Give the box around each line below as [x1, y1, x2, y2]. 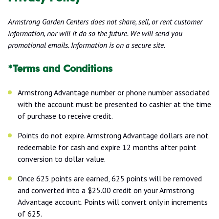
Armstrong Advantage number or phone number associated [18, 87, 210, 97]
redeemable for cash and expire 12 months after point [18, 142, 197, 152]
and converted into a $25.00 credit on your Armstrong [18, 185, 194, 195]
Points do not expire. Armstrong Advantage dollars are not [18, 130, 209, 140]
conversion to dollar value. [18, 153, 106, 164]
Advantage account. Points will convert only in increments [18, 197, 208, 207]
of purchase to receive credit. [18, 110, 113, 121]
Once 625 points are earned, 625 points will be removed [18, 173, 202, 183]
